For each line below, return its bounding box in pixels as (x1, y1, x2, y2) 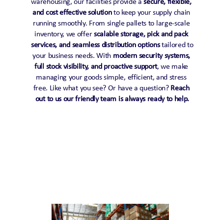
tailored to (160, 41, 193, 49)
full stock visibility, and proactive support (34, 62, 158, 70)
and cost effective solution (32, 8, 112, 16)
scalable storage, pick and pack (93, 30, 188, 38)
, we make (157, 62, 189, 70)
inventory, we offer (34, 30, 94, 38)
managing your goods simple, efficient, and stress (36, 73, 187, 81)
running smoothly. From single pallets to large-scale (32, 19, 190, 27)
